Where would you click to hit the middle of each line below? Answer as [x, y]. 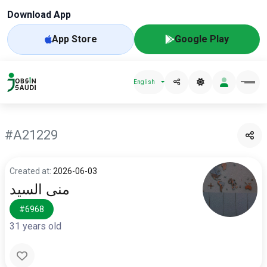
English [144, 82]
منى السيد [40, 190]
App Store [74, 39]
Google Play [202, 39]
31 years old [35, 226]
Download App [39, 15]
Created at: [31, 171]
